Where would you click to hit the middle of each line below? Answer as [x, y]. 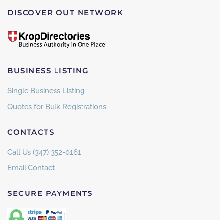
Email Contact [31, 168]
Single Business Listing [46, 91]
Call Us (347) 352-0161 [44, 152]
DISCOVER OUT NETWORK [65, 12]
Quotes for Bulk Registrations [57, 107]
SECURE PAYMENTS [50, 193]
